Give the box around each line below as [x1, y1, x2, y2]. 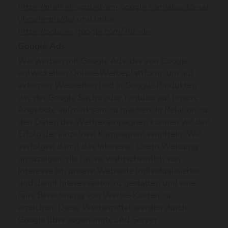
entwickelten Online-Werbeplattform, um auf [18, 67, 194, 79]
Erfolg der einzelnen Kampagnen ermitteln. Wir [18, 128, 202, 140]
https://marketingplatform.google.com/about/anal [18, 1, 209, 13]
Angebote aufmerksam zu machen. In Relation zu [18, 104, 208, 116]
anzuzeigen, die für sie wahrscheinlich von [18, 153, 181, 164]
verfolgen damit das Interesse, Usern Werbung [18, 140, 198, 152]
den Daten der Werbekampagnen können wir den [18, 116, 210, 128]
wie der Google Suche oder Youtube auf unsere [18, 92, 198, 103]
